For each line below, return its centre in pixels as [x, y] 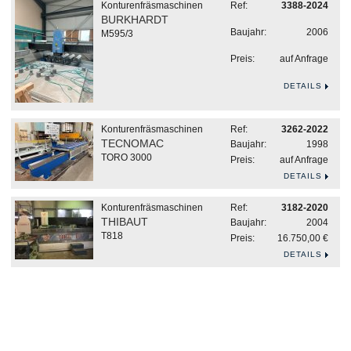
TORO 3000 [127, 157]
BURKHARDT [135, 20]
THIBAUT [125, 222]
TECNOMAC [132, 143]
